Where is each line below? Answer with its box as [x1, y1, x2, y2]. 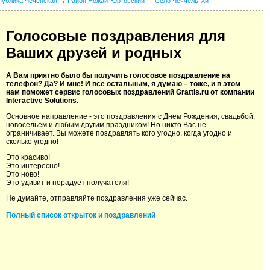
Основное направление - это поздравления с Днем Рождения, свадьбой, [6, 112, 255, 121]
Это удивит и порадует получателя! [6, 178, 129, 187]
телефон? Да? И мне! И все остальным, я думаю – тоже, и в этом [6, 80, 240, 89]
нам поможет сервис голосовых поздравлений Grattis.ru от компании [6, 88, 254, 97]
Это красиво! [6, 153, 50, 162]
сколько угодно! [6, 137, 58, 146]
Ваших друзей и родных [6, 45, 181, 61]
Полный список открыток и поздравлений [6, 211, 155, 220]
